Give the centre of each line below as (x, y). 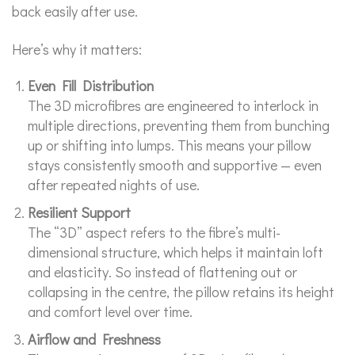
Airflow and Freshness (94, 339)
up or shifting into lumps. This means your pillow (170, 145)
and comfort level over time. (110, 311)
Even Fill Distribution (91, 86)
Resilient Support (79, 212)
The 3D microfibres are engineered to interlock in (173, 105)
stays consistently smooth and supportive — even (175, 165)
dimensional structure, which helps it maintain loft (176, 252)
